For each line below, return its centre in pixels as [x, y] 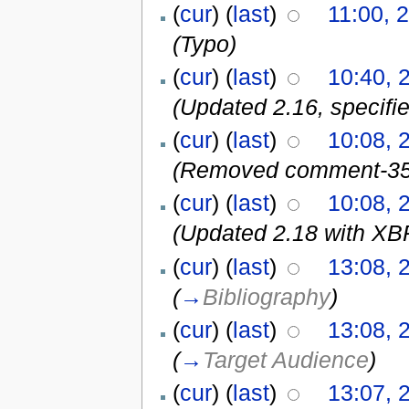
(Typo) [204, 43]
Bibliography [266, 296]
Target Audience [285, 359]
